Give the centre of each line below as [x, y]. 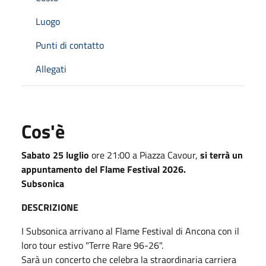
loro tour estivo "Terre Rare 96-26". [92, 245]
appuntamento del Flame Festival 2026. [104, 169]
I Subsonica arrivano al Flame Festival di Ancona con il [130, 231]
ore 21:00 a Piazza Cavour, [143, 155]
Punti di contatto [70, 45]
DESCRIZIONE [50, 207]
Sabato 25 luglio [55, 155]
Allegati [51, 69]
